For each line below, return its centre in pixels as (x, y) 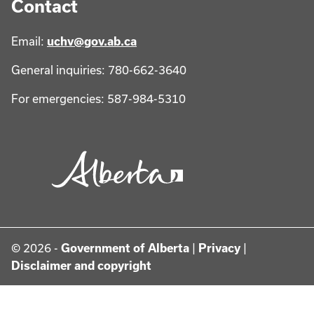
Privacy (219, 247)
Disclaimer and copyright (81, 265)
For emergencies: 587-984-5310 (98, 98)
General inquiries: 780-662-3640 (99, 69)
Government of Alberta (125, 247)
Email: (29, 41)
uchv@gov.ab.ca (92, 41)
